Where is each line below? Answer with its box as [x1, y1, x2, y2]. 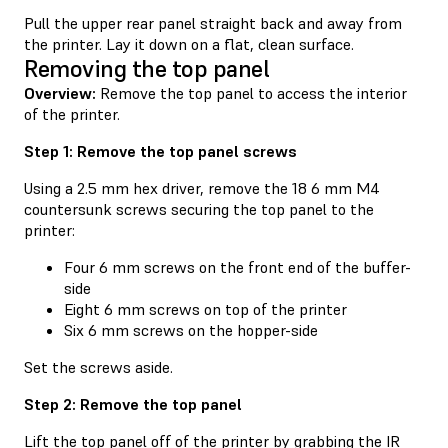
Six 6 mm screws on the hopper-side [64, 319, 318, 340]
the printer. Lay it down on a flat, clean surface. [24, 33, 354, 54]
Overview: [24, 82, 100, 103]
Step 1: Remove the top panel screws [24, 140, 297, 161]
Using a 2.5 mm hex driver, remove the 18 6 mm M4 [24, 177, 380, 198]
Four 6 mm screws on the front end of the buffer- [64, 256, 411, 277]
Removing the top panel [24, 52, 270, 84]
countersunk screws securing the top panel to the [24, 198, 374, 219]
